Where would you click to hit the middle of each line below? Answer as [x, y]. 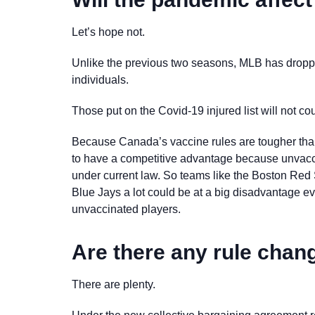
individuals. [102, 79]
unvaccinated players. [126, 209]
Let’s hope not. [110, 32]
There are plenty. [115, 284]
